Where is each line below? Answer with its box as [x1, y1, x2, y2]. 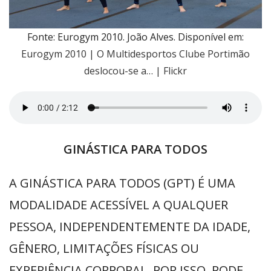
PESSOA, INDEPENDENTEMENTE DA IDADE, [9, 218, 250, 235]
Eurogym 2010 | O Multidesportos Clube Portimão [21, 47, 250, 60]
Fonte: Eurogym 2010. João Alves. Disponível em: [27, 30, 244, 44]
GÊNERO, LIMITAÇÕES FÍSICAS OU [9, 240, 199, 256]
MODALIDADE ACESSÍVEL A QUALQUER [9, 197, 228, 213]
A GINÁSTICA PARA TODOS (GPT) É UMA [9, 175, 235, 191]
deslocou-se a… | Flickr [84, 64, 187, 77]
